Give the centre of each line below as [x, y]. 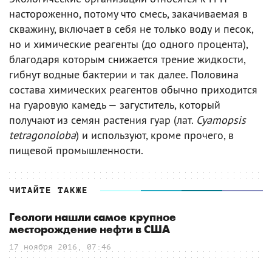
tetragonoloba [42, 135]
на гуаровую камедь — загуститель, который [115, 104]
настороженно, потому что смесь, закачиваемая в [128, 13]
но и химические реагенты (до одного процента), [128, 44]
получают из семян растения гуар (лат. [103, 120]
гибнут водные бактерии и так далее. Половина [124, 74]
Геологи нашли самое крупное [93, 217]
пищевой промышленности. [76, 150]
